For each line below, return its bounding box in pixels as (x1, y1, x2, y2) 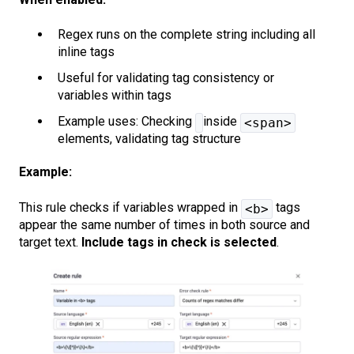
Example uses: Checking (58, 114, 195, 130)
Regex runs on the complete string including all (58, 26, 315, 42)
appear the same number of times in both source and (19, 217, 310, 232)
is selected (210, 234, 277, 250)
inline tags (58, 43, 115, 59)
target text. (19, 234, 81, 250)
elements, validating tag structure (58, 131, 241, 147)
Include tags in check (81, 234, 207, 250)
